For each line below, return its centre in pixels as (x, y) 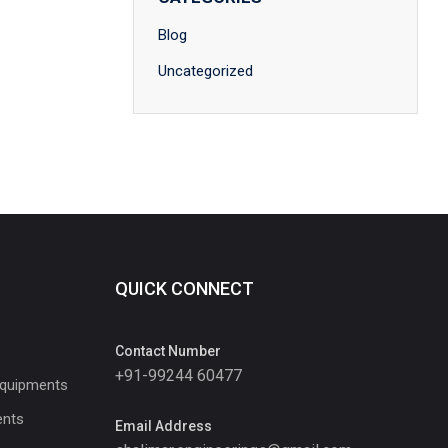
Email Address (163, 426)
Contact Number (168, 351)
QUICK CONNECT (184, 288)
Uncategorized (205, 71)
